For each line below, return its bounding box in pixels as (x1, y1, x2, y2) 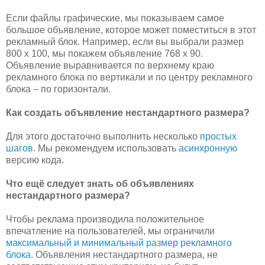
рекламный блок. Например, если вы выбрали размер (6, 36, 244, 47)
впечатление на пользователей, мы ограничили (6, 225, 215, 236)
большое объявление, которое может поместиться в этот (6, 24, 256, 35)
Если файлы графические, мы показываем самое (6, 12, 224, 23)
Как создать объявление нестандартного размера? (6, 107, 250, 118)
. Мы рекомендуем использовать (33, 143, 179, 153)
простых (200, 131, 237, 141)
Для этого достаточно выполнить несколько (6, 131, 200, 141)
